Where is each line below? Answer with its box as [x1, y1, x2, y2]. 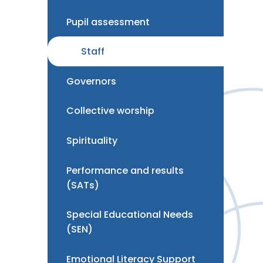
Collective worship [66, 104, 154, 118]
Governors [66, 74, 116, 88]
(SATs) [66, 178, 99, 192]
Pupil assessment [66, 15, 150, 29]
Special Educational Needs [66, 208, 193, 222]
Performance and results [66, 163, 184, 177]
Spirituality [66, 134, 117, 148]
